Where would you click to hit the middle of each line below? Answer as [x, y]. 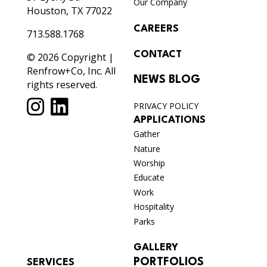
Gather [146, 134]
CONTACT [157, 54]
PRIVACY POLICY [166, 105]
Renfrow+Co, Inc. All [71, 71]
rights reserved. [62, 84]
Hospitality [153, 207]
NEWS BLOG [167, 80]
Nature [147, 148]
